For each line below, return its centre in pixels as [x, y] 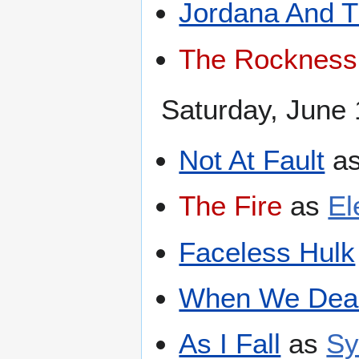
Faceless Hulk [267, 252]
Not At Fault [252, 159]
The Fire [231, 206]
